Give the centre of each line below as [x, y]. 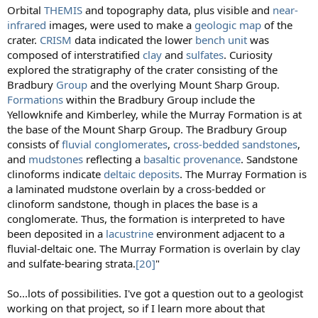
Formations [35, 100]
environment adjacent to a [219, 234]
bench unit [221, 40]
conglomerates [131, 144]
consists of [34, 144]
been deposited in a [56, 234]
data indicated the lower [133, 40]
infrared [27, 25]
